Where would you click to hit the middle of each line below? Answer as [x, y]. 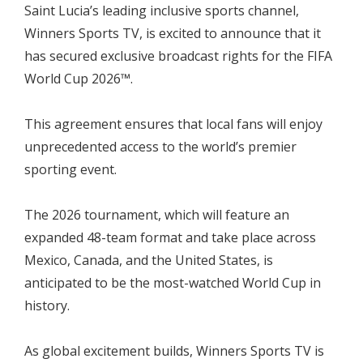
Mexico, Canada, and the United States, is [149, 260]
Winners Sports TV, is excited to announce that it [173, 33]
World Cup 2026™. [79, 78]
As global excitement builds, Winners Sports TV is [174, 350]
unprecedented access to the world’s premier [160, 146]
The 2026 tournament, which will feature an [157, 214]
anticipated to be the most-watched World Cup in [173, 282]
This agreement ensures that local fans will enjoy [173, 124]
